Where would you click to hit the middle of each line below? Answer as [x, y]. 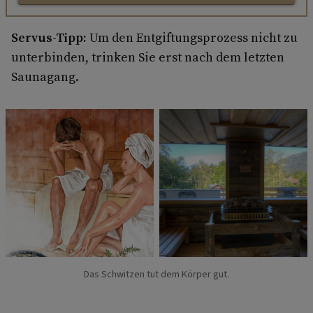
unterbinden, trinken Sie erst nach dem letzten [148, 57]
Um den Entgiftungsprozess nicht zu [192, 37]
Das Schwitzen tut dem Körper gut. [156, 274]
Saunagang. [45, 76]
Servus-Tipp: [49, 37]
